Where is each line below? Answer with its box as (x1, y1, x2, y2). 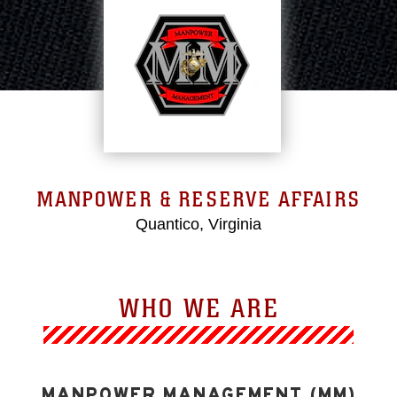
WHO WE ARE (118, 292, 279, 324)
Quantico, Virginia (136, 215, 261, 233)
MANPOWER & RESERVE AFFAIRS (36, 187, 361, 213)
